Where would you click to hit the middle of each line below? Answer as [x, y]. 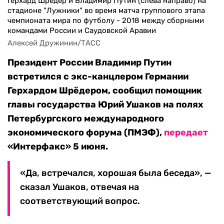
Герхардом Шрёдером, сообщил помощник [105, 91]
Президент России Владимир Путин [89, 63]
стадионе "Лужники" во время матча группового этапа [106, 11]
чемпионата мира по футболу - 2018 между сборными [106, 21]
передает [186, 133]
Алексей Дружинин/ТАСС [54, 43]
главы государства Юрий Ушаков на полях [105, 105]
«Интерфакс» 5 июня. [58, 147]
